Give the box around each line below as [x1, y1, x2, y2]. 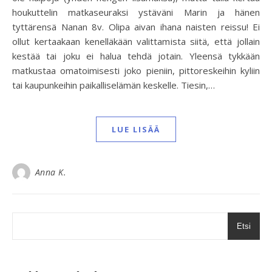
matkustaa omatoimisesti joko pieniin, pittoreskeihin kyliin [12, 64, 260, 76]
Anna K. [35, 166, 66, 178]
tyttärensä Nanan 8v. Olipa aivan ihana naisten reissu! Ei [12, 21, 260, 33]
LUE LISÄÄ [112, 124, 160, 135]
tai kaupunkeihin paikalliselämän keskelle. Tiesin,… [12, 79, 215, 91]
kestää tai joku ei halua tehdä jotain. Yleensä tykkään [12, 50, 260, 62]
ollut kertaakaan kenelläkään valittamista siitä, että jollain [12, 35, 260, 47]
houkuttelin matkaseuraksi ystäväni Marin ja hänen [12, 6, 260, 18]
